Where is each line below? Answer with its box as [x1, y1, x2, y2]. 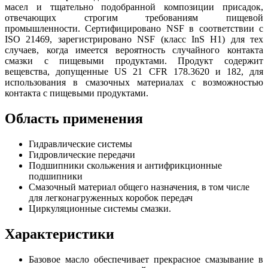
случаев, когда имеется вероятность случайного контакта [5, 45, 263, 56]
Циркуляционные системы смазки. [29, 203, 171, 214]
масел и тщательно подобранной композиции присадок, [5, 2, 263, 13]
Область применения [5, 111, 143, 127]
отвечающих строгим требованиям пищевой [5, 13, 263, 23]
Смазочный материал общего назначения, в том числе [29, 182, 249, 193]
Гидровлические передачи [29, 150, 135, 160]
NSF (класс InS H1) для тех [137, 34, 263, 45]
